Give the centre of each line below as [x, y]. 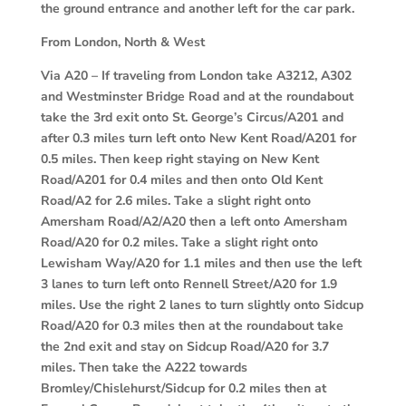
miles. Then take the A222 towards [144, 367]
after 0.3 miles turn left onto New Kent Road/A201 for [198, 138]
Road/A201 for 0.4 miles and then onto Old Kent [181, 179]
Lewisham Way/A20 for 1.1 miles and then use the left [201, 263]
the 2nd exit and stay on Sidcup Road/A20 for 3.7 [184, 346]
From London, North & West [122, 42]
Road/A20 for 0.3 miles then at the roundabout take [192, 325]
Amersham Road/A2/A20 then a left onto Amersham [193, 221]
